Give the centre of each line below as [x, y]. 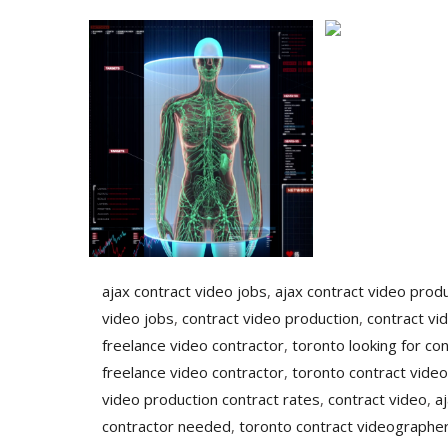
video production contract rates [211, 399]
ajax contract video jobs [184, 291]
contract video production [270, 318]
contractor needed [166, 426]
